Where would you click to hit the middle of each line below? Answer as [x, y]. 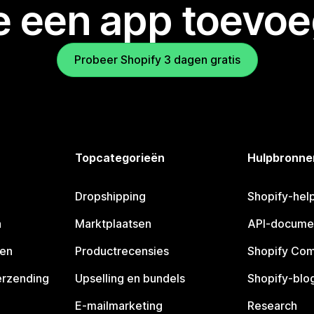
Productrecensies [122, 251]
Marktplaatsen [114, 224]
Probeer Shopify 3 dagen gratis [157, 60]
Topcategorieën [120, 158]
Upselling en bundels [130, 279]
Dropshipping [111, 197]
